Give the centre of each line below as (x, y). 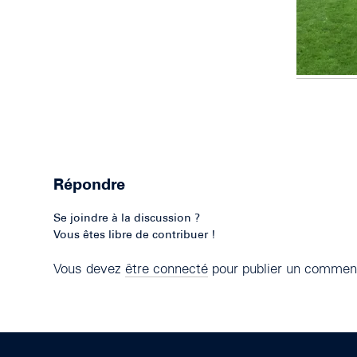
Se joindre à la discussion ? (127, 219)
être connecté (167, 270)
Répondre (89, 186)
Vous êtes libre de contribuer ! (134, 236)
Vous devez (89, 270)
